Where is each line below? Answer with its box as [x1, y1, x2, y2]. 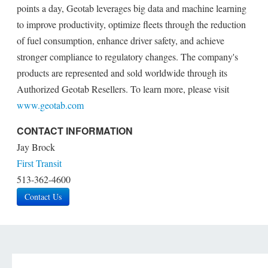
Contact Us [25, 191, 62, 203]
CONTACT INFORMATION [17, 124, 133, 138]
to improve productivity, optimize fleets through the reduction [17, 18, 246, 31]
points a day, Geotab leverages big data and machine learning [17, 2, 246, 14]
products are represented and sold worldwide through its [17, 66, 227, 79]
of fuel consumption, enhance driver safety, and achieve [17, 34, 224, 47]
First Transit [17, 157, 62, 169]
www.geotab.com [17, 99, 84, 111]
